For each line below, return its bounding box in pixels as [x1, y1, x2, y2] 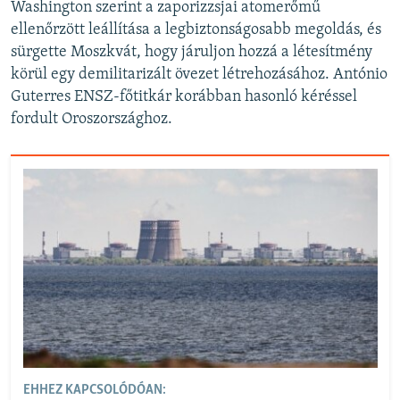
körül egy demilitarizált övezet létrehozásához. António [11, 66, 387, 84]
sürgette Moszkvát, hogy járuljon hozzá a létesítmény [11, 44, 372, 62]
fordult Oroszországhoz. [11, 111, 172, 129]
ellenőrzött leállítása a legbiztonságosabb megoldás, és [11, 21, 381, 39]
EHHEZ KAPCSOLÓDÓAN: [22, 383, 166, 397]
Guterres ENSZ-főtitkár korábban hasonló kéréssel [11, 88, 357, 106]
